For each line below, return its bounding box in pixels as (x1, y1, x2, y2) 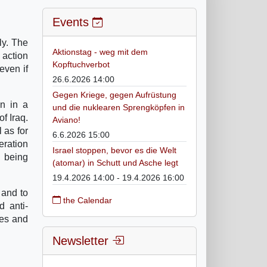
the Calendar (61, 195, 112, 205)
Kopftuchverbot (52, 59, 110, 69)
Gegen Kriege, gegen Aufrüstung (52, 89, 176, 100)
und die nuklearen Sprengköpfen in (52, 102, 185, 112)
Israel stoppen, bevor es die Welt (52, 145, 176, 155)
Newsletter (52, 234, 112, 247)
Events (52, 15, 92, 29)
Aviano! (52, 114, 80, 125)
